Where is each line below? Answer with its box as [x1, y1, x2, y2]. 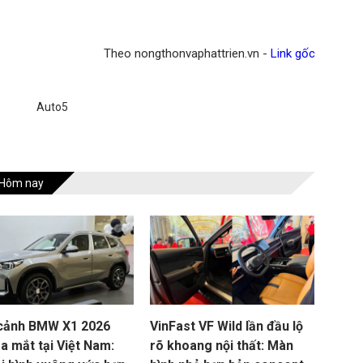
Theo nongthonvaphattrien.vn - [104, 46, 271, 62]
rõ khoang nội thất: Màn [150, 338, 294, 354]
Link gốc [271, 46, 315, 62]
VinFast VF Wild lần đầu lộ [150, 318, 304, 335]
